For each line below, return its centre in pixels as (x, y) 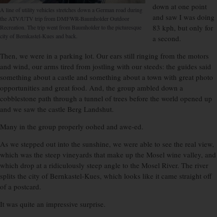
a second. (167, 39)
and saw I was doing (184, 17)
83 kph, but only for (183, 28)
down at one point (180, 7)
